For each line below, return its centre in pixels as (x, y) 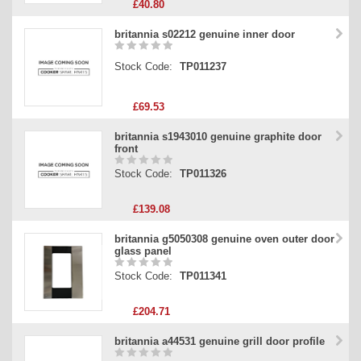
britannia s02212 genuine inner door (205, 35)
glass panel (143, 251)
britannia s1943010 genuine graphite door (218, 137)
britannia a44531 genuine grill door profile (220, 342)
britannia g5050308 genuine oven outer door (224, 239)
